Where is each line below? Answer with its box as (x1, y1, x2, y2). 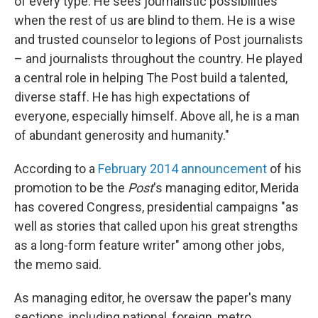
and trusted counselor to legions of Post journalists (14, 32, 303, 47)
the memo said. (14, 257, 102, 272)
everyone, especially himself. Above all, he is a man (14, 109, 300, 124)
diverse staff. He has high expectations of (14, 89, 251, 104)
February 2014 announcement (98, 161, 267, 176)
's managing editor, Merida (153, 180, 299, 195)
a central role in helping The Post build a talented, (14, 70, 287, 85)
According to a (14, 161, 98, 176)
